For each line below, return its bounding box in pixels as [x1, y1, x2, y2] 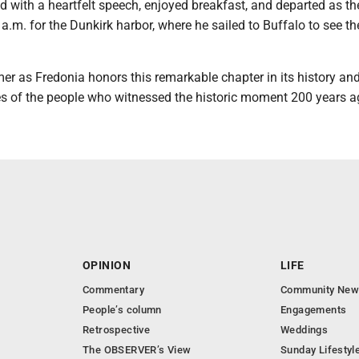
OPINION [83, 259, 131, 272]
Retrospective [83, 324, 151, 336]
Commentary [83, 284, 144, 296]
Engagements [280, 304, 347, 316]
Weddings [280, 324, 329, 336]
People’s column [83, 304, 162, 316]
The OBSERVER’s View [83, 344, 192, 356]
